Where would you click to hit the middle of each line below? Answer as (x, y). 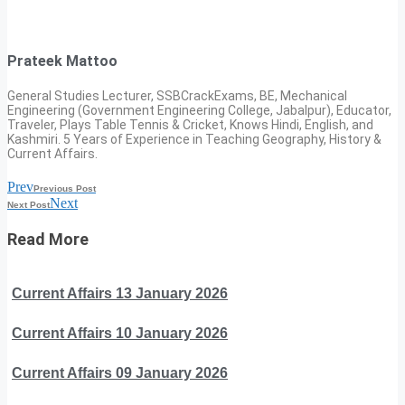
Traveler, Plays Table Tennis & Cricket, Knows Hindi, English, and (190, 124)
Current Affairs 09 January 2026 (120, 372)
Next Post (28, 204)
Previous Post (65, 188)
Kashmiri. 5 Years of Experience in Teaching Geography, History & (194, 139)
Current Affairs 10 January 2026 (120, 333)
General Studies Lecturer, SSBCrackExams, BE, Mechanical (177, 95)
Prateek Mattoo (62, 61)
